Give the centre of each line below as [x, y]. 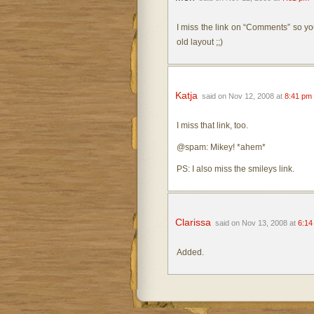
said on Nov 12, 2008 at [243, 96]
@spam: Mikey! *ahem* [221, 147]
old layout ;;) [199, 42]
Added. [190, 252]
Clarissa [193, 222]
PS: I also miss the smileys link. [235, 169]
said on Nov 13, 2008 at [256, 223]
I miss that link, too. [212, 125]
